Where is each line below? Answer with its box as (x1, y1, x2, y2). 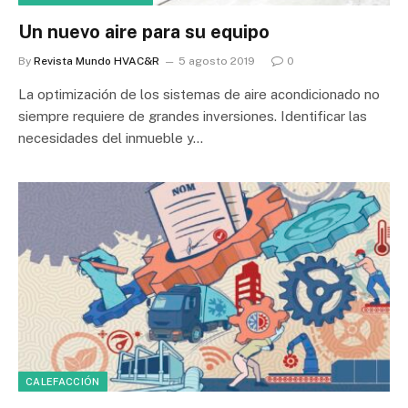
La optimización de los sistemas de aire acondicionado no (18, 87, 380, 102)
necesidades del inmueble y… (18, 130, 203, 146)
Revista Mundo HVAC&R (34, 55, 159, 67)
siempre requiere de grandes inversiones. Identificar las (18, 108, 367, 124)
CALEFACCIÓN (25, 375, 100, 387)
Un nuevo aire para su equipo (18, 21, 270, 43)
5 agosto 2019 (178, 55, 255, 67)
